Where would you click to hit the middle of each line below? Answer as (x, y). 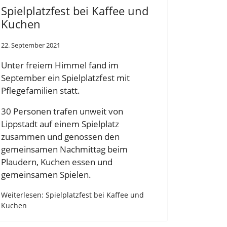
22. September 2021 (31, 45)
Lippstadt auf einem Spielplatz (60, 124)
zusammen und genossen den (60, 137)
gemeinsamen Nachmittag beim (64, 149)
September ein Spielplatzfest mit (65, 78)
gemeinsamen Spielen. (46, 175)
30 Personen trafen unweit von (62, 111)
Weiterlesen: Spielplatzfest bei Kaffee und (72, 195)
